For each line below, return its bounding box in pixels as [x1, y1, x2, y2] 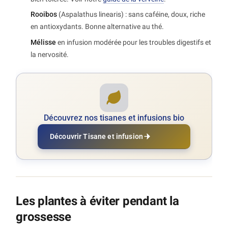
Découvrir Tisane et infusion [50, 132, 143, 140]
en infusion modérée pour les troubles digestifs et [56, 38, 211, 46]
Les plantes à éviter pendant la [16, 193, 179, 208]
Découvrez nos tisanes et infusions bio [44, 112, 184, 123]
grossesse [16, 209, 71, 224]
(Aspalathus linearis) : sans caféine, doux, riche [57, 10, 205, 19]
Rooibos [31, 10, 57, 19]
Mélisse [31, 38, 56, 46]
